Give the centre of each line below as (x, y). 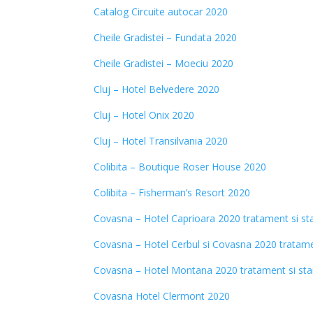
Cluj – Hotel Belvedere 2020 (157, 89)
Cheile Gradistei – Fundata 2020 (166, 37)
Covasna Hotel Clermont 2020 (162, 296)
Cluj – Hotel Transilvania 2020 (161, 141)
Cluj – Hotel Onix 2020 (144, 115)
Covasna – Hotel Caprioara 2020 (167, 218)
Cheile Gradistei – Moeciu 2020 (164, 63)
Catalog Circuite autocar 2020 (161, 12)
